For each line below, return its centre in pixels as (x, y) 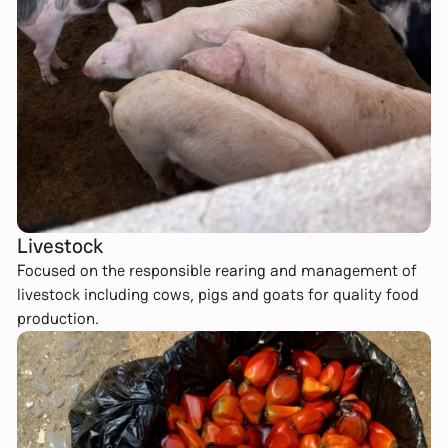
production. (57, 319)
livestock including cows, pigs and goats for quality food (217, 295)
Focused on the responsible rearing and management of (216, 271)
